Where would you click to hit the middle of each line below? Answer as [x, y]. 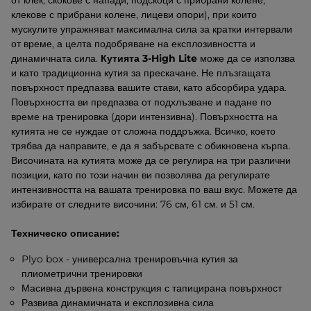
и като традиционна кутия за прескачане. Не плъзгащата [141, 73]
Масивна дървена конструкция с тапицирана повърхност [152, 288]
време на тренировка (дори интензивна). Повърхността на [144, 117]
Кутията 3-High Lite [148, 58]
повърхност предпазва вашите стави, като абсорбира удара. [149, 87]
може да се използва [246, 58]
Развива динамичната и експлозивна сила [118, 303]
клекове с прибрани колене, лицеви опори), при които [134, 15]
